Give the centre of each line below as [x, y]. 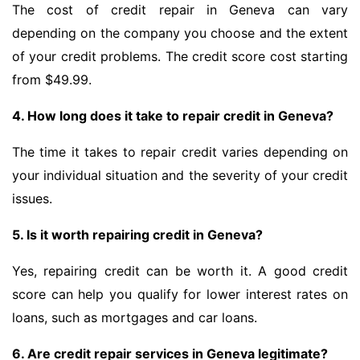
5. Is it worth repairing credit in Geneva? [137, 235]
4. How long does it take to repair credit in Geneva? [173, 116]
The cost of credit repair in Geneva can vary [180, 10]
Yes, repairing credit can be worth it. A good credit [180, 271]
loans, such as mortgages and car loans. [135, 318]
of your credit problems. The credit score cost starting [180, 57]
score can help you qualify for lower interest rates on [180, 295]
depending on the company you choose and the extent [180, 33]
